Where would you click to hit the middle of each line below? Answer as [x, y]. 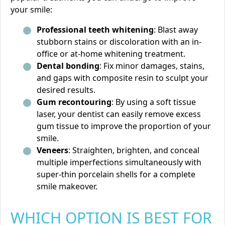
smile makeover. [67, 186]
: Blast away [176, 30]
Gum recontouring [74, 102]
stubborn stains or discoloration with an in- [119, 42]
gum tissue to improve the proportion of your [124, 126]
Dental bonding [68, 66]
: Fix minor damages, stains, [152, 66]
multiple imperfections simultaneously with [119, 162]
